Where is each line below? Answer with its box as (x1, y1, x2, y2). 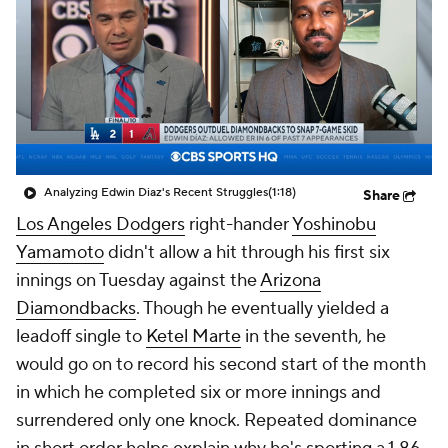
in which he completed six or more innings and (16, 381, 381, 404)
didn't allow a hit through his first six (104, 241, 390, 264)
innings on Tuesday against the (16, 269, 260, 292)
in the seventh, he (241, 325, 386, 348)
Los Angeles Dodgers (16, 213, 185, 236)
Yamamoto (16, 241, 104, 264)
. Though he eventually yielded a (136, 297, 389, 320)
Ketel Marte (146, 325, 241, 348)
